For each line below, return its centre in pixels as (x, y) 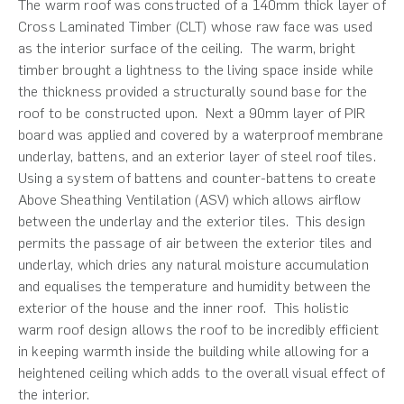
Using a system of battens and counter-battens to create (197, 178)
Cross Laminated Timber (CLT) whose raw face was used (196, 26)
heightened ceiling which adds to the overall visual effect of (202, 372)
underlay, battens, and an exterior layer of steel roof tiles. (197, 156)
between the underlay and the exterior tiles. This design (192, 221)
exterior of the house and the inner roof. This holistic (184, 308)
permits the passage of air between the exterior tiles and (195, 243)
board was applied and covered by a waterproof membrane (201, 134)
